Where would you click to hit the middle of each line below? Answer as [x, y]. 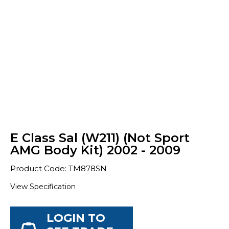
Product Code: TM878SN [59, 168]
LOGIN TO [76, 218]
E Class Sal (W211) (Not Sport [100, 138]
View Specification [43, 187]
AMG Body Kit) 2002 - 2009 [95, 150]
